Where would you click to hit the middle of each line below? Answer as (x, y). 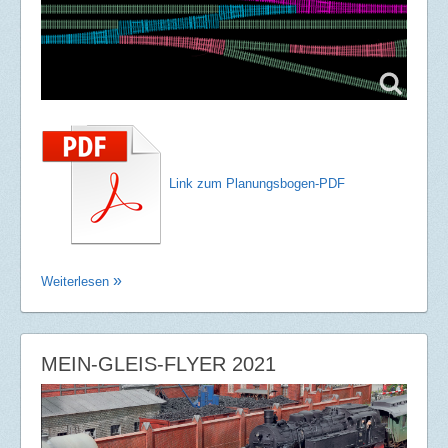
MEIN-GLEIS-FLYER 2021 (158, 363)
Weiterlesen (77, 281)
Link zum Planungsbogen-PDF (257, 184)
